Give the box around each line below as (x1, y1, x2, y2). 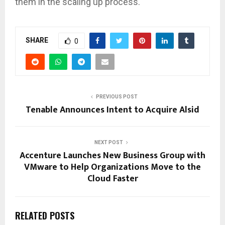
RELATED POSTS (15, 209, 74, 222)
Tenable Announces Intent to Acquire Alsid (26, 102, 199, 118)
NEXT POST (94, 140, 123, 146)
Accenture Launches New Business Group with (20, 148, 205, 164)
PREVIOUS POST (95, 94, 138, 100)
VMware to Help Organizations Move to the (24, 160, 201, 175)
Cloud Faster (87, 171, 138, 187)
